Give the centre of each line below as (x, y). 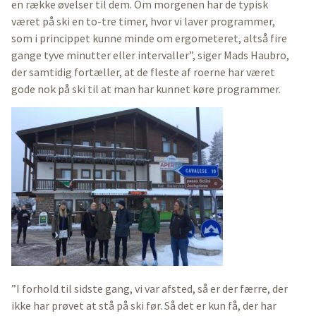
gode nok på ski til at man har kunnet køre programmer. (146, 89)
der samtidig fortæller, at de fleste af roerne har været (143, 72)
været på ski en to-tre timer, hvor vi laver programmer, (143, 22)
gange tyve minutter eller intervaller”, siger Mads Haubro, (150, 55)
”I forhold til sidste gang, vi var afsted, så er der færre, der (150, 289)
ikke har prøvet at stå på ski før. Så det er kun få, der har (144, 306)
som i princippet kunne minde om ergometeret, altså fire (149, 38)
